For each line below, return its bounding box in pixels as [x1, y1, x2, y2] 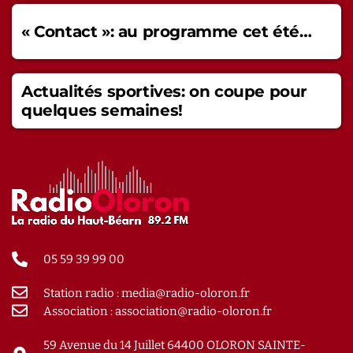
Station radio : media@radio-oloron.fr [43, 285, 250, 300]
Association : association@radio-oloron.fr [43, 303, 272, 318]
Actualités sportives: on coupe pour [21, 81, 307, 101]
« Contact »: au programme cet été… [21, 21, 312, 41]
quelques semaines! [21, 100, 183, 120]
